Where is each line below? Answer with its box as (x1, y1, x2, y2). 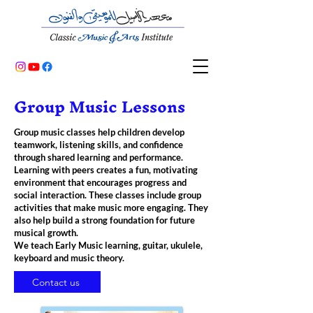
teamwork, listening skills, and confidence (14, 139, 183, 150)
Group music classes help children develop (14, 126, 184, 138)
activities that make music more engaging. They (14, 202, 208, 213)
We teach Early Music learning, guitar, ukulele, (14, 240, 203, 251)
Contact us (32, 275, 80, 289)
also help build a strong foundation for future (14, 214, 195, 226)
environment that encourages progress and (14, 177, 187, 188)
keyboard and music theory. (14, 252, 126, 263)
